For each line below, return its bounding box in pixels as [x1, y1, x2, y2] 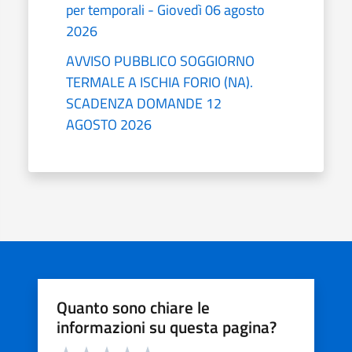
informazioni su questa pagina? [57, 313, 277, 339]
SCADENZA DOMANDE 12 [66, 92, 222, 114]
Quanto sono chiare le [57, 294, 210, 320]
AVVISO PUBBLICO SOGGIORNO [66, 49, 255, 71]
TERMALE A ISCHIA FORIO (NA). [66, 71, 253, 93]
